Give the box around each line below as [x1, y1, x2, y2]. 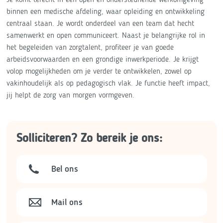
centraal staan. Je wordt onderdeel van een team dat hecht [6, 18, 194, 28]
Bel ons [51, 163, 78, 174]
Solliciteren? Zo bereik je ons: [16, 130, 162, 145]
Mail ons [51, 197, 83, 208]
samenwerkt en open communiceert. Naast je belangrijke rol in [6, 30, 205, 40]
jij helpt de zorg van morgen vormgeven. [6, 90, 134, 100]
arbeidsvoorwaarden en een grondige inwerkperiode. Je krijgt [6, 54, 199, 64]
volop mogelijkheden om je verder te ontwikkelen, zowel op [6, 66, 192, 76]
